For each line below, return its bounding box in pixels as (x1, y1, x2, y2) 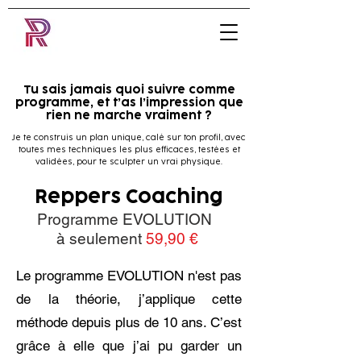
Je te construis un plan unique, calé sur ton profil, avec (12, 134, 246, 142)
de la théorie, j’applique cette (16, 291, 242, 307)
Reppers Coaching (35, 189, 223, 206)
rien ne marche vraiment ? (46, 110, 212, 121)
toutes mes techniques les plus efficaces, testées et (18, 146, 240, 154)
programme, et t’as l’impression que (15, 98, 243, 108)
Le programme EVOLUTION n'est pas (16, 268, 242, 284)
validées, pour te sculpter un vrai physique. (35, 158, 222, 166)
